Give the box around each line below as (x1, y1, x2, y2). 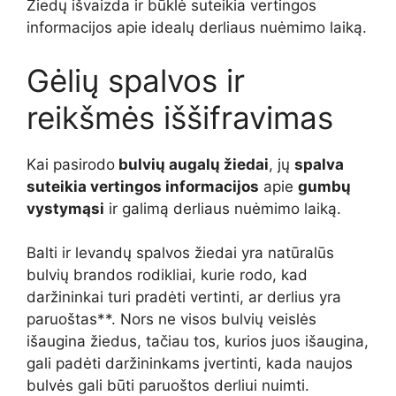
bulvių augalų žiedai (115, 155, 269, 173)
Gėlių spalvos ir (27, 61, 245, 99)
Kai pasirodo (27, 155, 115, 173)
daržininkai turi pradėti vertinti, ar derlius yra (27, 288, 341, 307)
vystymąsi (27, 199, 104, 217)
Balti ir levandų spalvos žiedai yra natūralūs (27, 244, 334, 263)
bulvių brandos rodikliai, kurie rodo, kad (27, 266, 308, 285)
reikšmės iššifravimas (27, 98, 333, 136)
